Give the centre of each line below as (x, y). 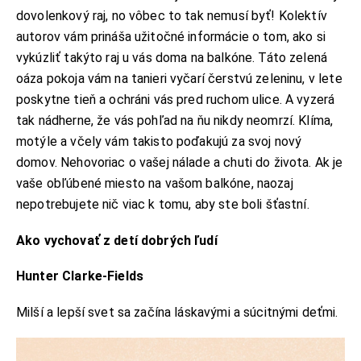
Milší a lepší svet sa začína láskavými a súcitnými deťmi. (179, 312)
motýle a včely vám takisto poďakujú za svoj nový (159, 142)
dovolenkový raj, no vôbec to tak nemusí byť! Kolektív (172, 16)
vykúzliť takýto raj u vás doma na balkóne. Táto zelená (172, 58)
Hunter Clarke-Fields (80, 276)
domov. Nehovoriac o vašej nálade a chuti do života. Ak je (180, 163)
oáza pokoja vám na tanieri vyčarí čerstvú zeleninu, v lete (179, 79)
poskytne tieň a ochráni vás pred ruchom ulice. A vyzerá (176, 100)
